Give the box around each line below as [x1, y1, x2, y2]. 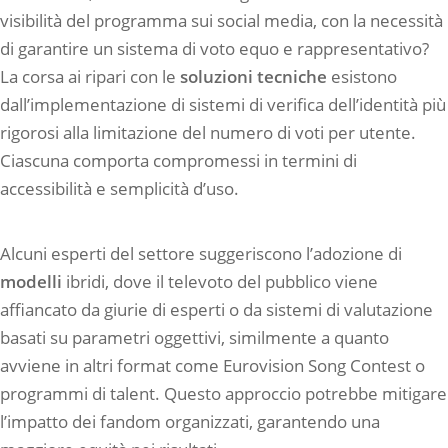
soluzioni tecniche [180, 64, 327, 88]
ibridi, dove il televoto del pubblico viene [62, 270, 378, 294]
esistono [327, 64, 397, 88]
